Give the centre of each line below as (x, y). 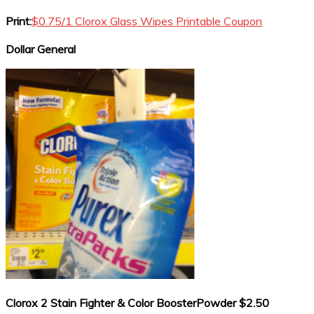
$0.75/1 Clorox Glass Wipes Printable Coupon (147, 21)
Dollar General (41, 49)
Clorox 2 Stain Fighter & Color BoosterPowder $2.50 (137, 303)
